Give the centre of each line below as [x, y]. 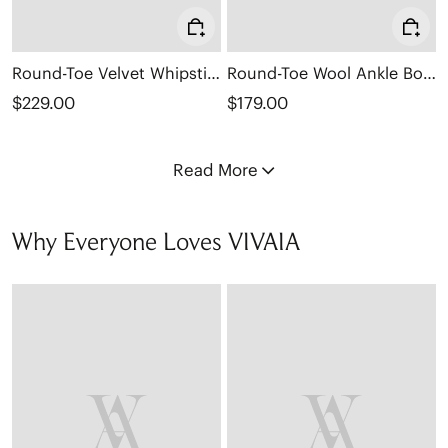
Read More [215, 170]
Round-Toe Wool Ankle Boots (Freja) [429, 72]
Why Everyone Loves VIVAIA [155, 243]
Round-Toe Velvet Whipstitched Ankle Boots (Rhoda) [213, 72]
